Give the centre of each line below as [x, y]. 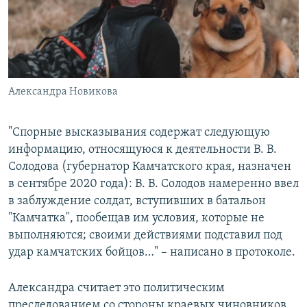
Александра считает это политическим [116, 288]
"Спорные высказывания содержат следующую [139, 133]
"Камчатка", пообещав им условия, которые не [136, 219]
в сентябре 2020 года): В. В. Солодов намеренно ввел [153, 184]
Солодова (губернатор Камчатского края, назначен [150, 167]
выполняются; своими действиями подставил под [145, 236]
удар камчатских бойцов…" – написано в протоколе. [152, 253]
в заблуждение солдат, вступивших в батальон [137, 201]
